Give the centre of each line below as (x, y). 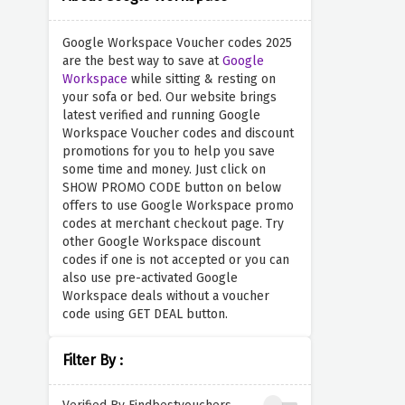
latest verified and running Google (161, 115)
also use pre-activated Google (150, 278)
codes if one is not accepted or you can (175, 260)
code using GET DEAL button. (145, 314)
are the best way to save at (142, 61)
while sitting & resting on (201, 79)
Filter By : (92, 360)
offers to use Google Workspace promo (178, 206)
